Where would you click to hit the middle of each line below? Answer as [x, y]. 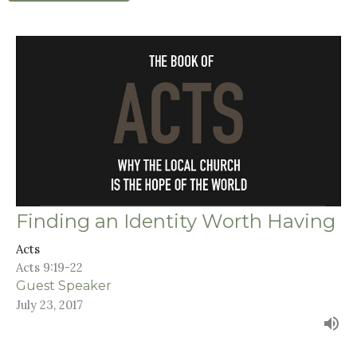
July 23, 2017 [49, 304]
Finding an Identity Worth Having [176, 221]
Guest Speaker [64, 285]
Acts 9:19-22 [49, 267]
